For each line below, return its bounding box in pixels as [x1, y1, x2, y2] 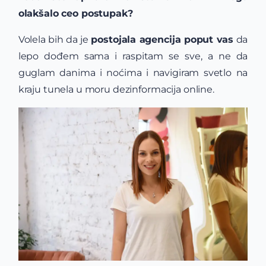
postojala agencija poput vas [91, 34, 234, 46]
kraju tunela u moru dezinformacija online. [18, 84, 214, 96]
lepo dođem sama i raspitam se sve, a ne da [18, 50, 248, 62]
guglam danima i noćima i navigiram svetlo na [18, 67, 248, 79]
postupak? [81, 8, 133, 20]
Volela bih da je [18, 34, 91, 46]
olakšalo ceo [18, 8, 81, 20]
